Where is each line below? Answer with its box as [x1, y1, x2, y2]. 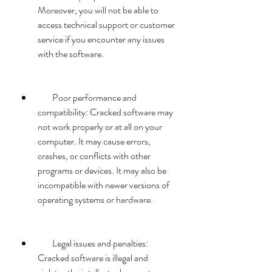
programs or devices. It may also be [38, 163, 166, 177]
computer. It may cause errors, [38, 134, 151, 148]
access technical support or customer [38, 18, 175, 32]
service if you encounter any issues [38, 32, 165, 46]
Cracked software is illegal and [38, 251, 148, 265]
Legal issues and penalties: [38, 236, 52, 250]
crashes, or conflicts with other [38, 149, 151, 163]
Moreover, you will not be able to [38, 3, 158, 17]
